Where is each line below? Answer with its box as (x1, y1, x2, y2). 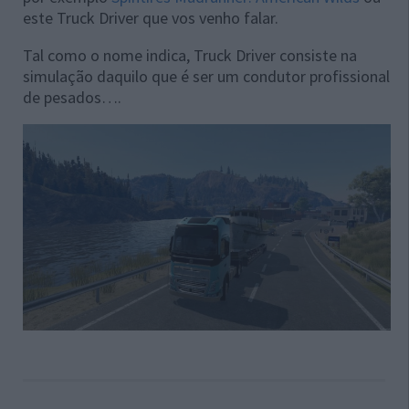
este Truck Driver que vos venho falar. (23, 7, 278, 28)
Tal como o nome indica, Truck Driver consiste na (23, 45, 357, 66)
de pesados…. (23, 87, 121, 108)
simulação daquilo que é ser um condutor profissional (23, 66, 390, 87)
